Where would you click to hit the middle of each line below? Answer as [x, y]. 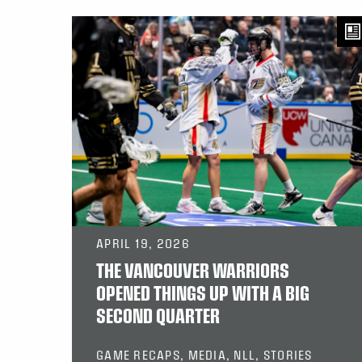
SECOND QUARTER [158, 316]
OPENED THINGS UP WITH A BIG [203, 293]
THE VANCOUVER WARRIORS [193, 270]
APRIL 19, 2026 [143, 244]
